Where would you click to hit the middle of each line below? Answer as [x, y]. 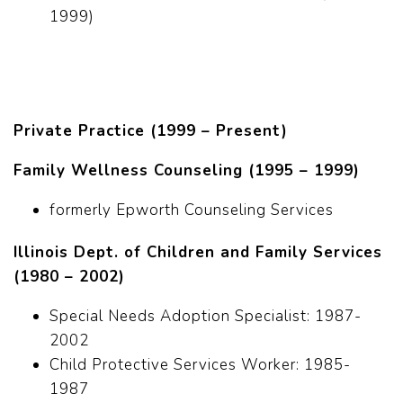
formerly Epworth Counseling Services [192, 210]
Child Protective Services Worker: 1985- [200, 365]
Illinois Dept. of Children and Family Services [198, 253]
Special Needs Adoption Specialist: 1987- [206, 317]
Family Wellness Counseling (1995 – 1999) [187, 171]
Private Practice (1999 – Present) [151, 131]
